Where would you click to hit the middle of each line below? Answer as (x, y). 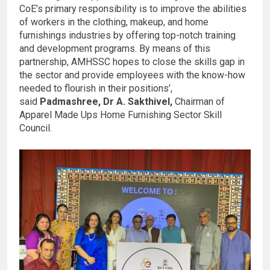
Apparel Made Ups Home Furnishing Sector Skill (121, 115)
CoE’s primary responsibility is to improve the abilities (133, 9)
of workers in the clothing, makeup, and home (114, 22)
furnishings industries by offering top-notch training (127, 36)
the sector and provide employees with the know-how (132, 75)
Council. (36, 128)
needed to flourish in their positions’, (96, 89)
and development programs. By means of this (115, 49)
